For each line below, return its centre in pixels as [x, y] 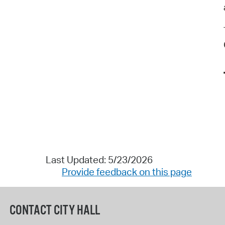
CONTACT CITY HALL [54, 210]
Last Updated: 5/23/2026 [99, 159]
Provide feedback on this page [127, 172]
